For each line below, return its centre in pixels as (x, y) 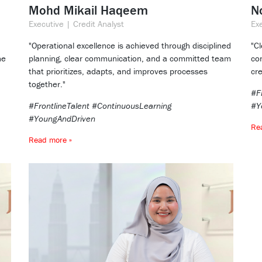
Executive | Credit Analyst (76, 24)
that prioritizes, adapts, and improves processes (118, 71)
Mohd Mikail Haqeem (88, 11)
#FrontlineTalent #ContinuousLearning (100, 106)
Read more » (50, 140)
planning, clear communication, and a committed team (130, 58)
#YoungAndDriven (62, 119)
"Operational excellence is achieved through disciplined (130, 46)
